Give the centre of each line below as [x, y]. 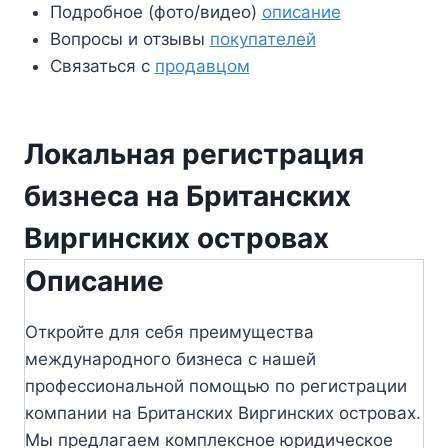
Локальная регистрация [194, 153]
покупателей [262, 39]
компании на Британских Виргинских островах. [223, 412]
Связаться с [102, 66]
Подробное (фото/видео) [155, 12]
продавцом [202, 66]
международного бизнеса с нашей [170, 358]
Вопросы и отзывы [129, 39]
